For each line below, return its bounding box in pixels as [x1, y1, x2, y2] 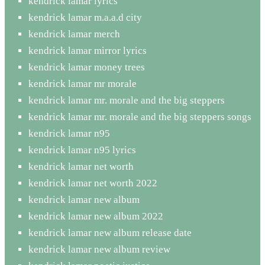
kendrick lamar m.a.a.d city [28, 11, 142, 23]
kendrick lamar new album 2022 [28, 210, 163, 222]
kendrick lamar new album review [28, 243, 170, 255]
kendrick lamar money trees [28, 61, 145, 73]
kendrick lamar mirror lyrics [28, 44, 147, 56]
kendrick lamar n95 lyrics [28, 144, 136, 156]
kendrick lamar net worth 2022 [28, 177, 157, 189]
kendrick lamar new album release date [28, 227, 192, 238]
